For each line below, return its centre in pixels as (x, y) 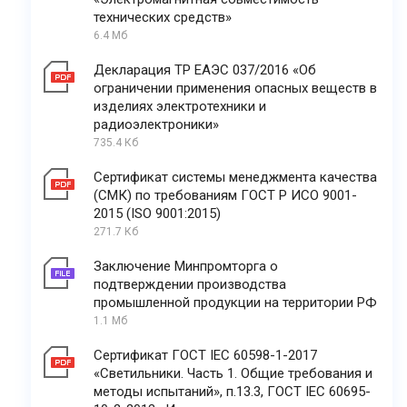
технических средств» (163, 18)
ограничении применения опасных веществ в (235, 89)
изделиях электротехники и (180, 107)
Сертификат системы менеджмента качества (235, 178)
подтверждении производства (190, 285)
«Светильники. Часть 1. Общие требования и (233, 374)
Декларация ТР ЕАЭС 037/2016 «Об (205, 70)
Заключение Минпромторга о (186, 267)
